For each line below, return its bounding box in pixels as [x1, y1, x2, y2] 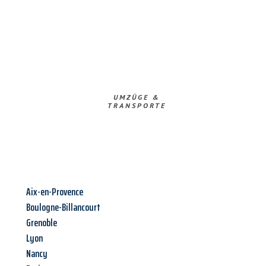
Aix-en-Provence [26, 183, 83, 201]
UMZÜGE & [113, 93, 160, 102]
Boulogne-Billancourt [26, 199, 100, 216]
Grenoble [26, 214, 57, 232]
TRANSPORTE [107, 101, 166, 110]
